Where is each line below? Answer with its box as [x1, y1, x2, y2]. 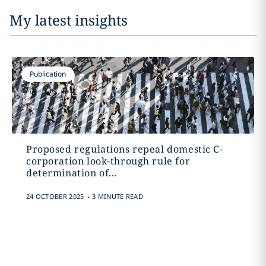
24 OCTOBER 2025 [26, 192, 84, 201]
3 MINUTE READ [92, 192, 144, 201]
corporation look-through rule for [26, 154, 191, 167]
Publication [29, 69, 66, 79]
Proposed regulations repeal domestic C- [26, 142, 223, 156]
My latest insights [9, 10, 128, 30]
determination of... [26, 166, 118, 179]
